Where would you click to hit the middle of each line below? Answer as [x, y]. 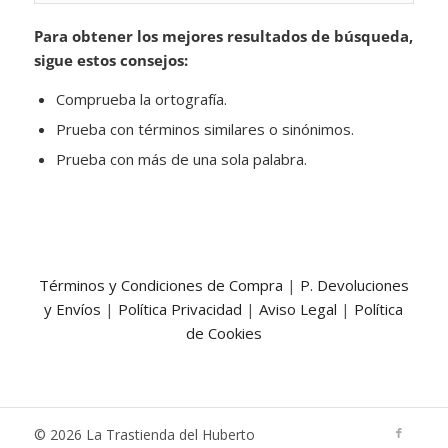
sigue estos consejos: [110, 59]
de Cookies [223, 333]
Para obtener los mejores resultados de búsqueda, [223, 35]
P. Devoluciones [354, 285]
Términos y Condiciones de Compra [160, 285]
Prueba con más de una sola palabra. [181, 159]
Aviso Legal [300, 309]
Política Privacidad [180, 309]
